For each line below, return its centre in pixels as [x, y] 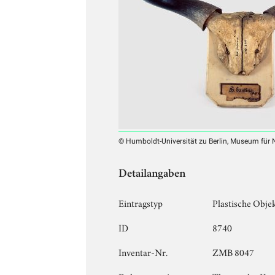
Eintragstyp [141, 202]
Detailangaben [152, 174]
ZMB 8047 [234, 251]
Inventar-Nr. [143, 251]
